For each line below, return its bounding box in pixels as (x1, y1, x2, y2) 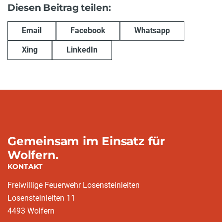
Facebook (70, 26, 106, 36)
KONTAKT (7, 162, 43, 171)
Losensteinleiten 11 (7, 193, 75, 203)
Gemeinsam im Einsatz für (7, 134, 165, 148)
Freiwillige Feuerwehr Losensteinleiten (7, 180, 140, 190)
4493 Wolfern (7, 206, 55, 216)
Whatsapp (134, 26, 170, 36)
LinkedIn (66, 45, 98, 55)
